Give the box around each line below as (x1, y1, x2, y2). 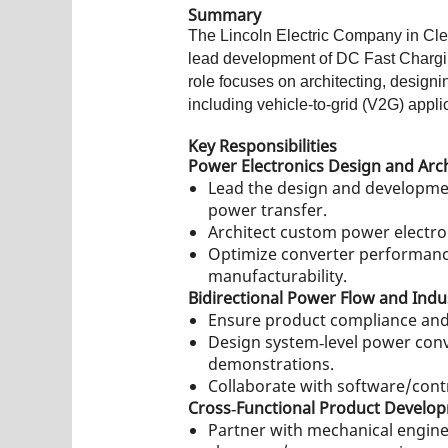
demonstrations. (208, 352, 334, 375)
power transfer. (208, 198, 327, 221)
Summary (188, 3, 261, 26)
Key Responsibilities (188, 134, 337, 157)
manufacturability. (208, 264, 347, 287)
